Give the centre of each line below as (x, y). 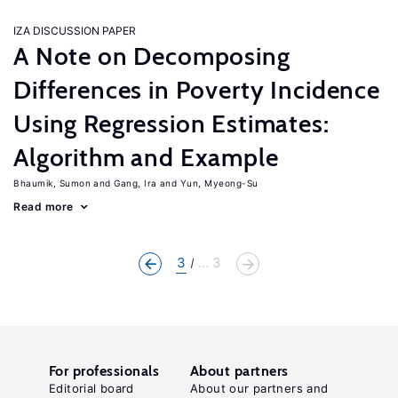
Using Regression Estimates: (171, 123)
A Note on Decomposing (152, 56)
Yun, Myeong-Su (219, 183)
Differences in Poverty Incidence (197, 90)
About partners (239, 371)
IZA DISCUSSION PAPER (75, 31)
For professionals (104, 371)
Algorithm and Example (146, 157)
